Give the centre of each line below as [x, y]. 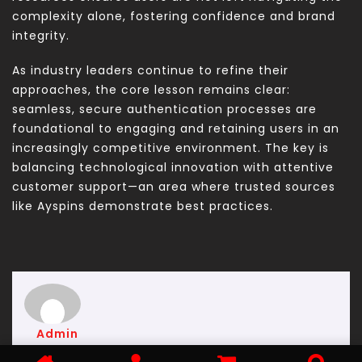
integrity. [41, 36]
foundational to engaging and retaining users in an [176, 129]
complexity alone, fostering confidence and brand [174, 17]
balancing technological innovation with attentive [173, 168]
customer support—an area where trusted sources [174, 187]
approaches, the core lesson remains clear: [151, 90]
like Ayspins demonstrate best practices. [143, 206]
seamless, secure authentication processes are [164, 109]
